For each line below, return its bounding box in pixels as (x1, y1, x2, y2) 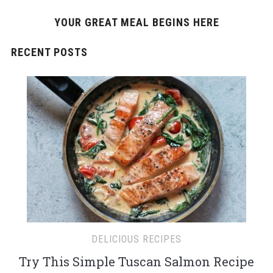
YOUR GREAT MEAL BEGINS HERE (54, 15, 219, 29)
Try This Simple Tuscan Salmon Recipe (19, 253, 254, 269)
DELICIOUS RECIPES (91, 233, 182, 245)
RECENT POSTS (10, 45, 88, 58)
